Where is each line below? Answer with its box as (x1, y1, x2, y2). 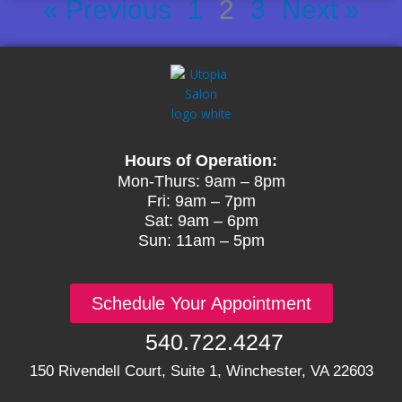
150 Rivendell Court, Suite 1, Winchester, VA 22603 (29, 362, 373, 380)
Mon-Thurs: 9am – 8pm (117, 172, 285, 191)
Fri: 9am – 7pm (146, 192, 256, 211)
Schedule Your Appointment (91, 293, 311, 313)
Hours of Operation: (125, 151, 277, 170)
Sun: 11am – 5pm (137, 232, 265, 250)
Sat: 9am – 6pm (144, 212, 258, 231)
